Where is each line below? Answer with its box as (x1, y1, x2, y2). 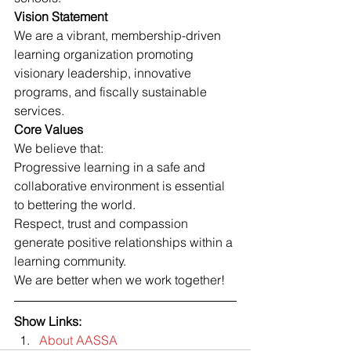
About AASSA (39, 332, 118, 349)
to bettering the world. (14, 197, 136, 213)
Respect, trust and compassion (14, 215, 191, 232)
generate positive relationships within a (14, 234, 236, 251)
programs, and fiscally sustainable (14, 84, 210, 100)
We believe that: (14, 140, 103, 157)
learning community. (14, 253, 126, 270)
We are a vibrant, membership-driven (14, 27, 224, 44)
